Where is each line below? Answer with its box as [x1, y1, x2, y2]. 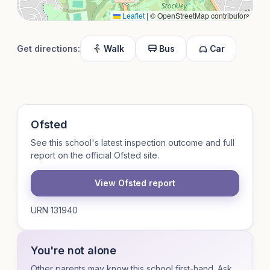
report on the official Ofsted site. [31, 150, 159, 161]
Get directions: [17, 43, 80, 54]
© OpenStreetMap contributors [148, 10, 250, 21]
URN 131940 [31, 205, 78, 216]
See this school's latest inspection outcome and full [31, 137, 234, 148]
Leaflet [121, 10, 145, 21]
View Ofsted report [95, 178, 175, 189]
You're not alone [31, 244, 117, 257]
